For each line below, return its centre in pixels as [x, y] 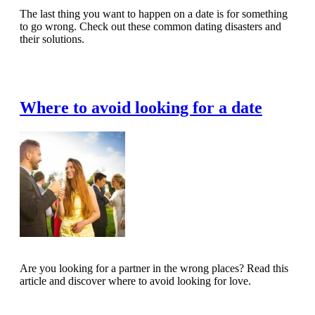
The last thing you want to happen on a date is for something [154, 13]
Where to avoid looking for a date [141, 107]
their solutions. [52, 39]
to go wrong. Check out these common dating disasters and [150, 26]
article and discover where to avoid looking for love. [135, 281]
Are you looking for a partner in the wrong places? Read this [154, 268]
